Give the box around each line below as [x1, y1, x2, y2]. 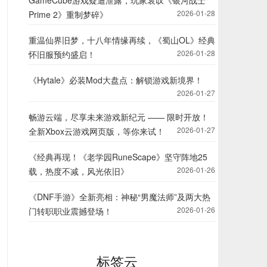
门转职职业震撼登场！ [28, 205, 112, 217]
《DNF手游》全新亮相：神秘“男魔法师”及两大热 [28, 191, 210, 203]
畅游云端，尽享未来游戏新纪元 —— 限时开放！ [28, 111, 209, 123]
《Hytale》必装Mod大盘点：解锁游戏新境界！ [28, 74, 203, 86]
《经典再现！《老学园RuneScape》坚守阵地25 [28, 151, 207, 163]
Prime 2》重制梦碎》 [28, 8, 108, 20]
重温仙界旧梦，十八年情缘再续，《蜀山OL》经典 [28, 34, 215, 46]
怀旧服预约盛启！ [28, 48, 95, 60]
